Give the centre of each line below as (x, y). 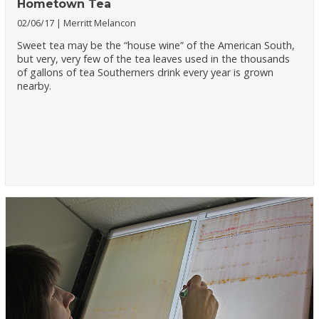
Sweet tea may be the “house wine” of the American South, (156, 45)
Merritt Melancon (100, 23)
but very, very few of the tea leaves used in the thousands (154, 58)
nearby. (35, 85)
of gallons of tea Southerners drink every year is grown (146, 72)
